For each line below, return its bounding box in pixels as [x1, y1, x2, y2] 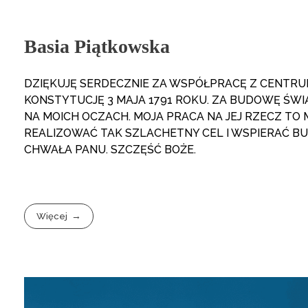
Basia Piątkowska [24, 36, 170, 58]
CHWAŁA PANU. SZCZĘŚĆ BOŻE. [24, 143, 196, 157]
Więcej [36, 210, 68, 221]
